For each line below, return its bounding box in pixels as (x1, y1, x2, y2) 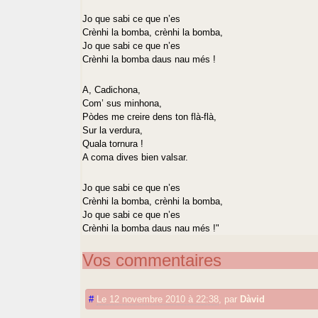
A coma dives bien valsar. (82, 151, 189, 163)
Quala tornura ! (82, 138, 144, 149)
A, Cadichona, (82, 84, 141, 95)
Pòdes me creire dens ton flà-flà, (82, 111, 217, 122)
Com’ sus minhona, (82, 97, 163, 109)
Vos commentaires (82, 250, 222, 270)
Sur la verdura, (82, 124, 143, 136)
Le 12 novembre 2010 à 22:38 (97, 293, 219, 305)
